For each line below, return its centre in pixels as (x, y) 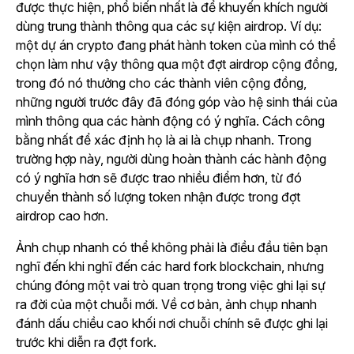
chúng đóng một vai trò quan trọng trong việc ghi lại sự (171, 286)
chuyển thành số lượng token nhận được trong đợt (158, 197)
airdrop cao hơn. (62, 216)
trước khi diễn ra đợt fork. (86, 343)
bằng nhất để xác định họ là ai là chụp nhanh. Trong (164, 140)
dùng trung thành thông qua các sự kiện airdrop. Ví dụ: (169, 26)
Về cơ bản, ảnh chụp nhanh (237, 305)
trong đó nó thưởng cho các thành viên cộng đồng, (161, 83)
